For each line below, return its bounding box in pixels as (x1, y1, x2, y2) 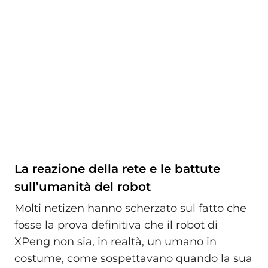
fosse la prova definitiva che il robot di (14, 218, 218, 232)
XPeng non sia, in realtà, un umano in (14, 234, 217, 248)
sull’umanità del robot (14, 179, 151, 194)
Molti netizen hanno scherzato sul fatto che (14, 201, 246, 215)
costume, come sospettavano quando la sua (14, 251, 252, 265)
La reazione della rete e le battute (14, 162, 220, 176)
